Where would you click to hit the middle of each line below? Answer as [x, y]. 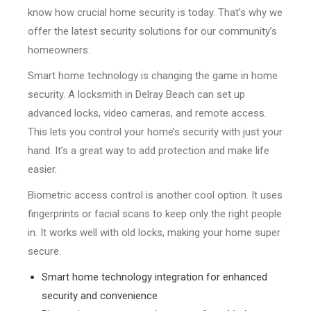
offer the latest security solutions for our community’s [152, 32]
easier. [42, 170]
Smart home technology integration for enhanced [154, 277]
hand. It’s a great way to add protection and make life [149, 151]
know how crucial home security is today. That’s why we [155, 13]
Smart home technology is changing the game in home [153, 76]
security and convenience [100, 296]
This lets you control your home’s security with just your [155, 132]
